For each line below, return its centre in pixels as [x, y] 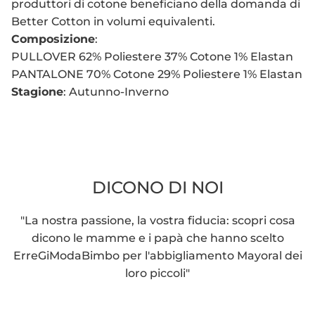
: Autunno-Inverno [116, 92]
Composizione [53, 39]
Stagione [37, 92]
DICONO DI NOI [157, 188]
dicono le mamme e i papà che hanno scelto [157, 238]
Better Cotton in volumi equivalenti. [113, 22]
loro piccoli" [157, 274]
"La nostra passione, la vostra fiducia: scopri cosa [157, 221]
